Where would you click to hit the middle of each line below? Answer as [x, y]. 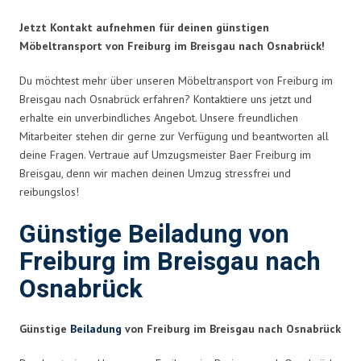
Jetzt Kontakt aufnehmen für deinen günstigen [144, 27]
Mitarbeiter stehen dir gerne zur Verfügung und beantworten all [174, 136]
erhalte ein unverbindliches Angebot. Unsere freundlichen [159, 117]
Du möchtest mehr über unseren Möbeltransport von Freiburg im [176, 80]
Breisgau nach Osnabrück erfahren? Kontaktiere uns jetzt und [166, 99]
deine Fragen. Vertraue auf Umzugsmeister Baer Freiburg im [165, 154]
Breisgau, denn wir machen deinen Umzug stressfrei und [155, 173]
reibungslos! [49, 191]
